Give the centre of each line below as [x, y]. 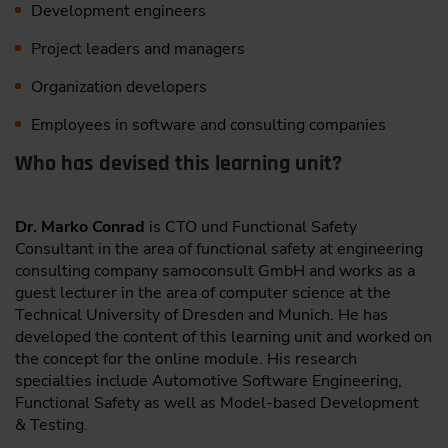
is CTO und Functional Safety [251, 226]
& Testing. [51, 424]
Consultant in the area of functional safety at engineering [219, 248]
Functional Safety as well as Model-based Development [217, 402]
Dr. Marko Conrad [80, 226]
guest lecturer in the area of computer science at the [203, 292]
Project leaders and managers [137, 48]
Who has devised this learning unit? [178, 163]
